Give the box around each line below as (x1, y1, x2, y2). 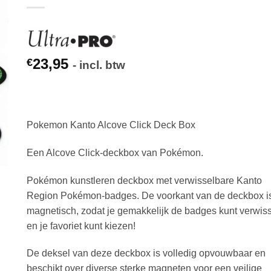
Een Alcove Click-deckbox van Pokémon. (27, 147, 203, 158)
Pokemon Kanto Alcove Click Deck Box (27, 120, 195, 130)
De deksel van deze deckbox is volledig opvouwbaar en (27, 248, 266, 259)
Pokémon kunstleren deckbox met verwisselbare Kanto (27, 175, 262, 186)
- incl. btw (73, 59, 125, 71)
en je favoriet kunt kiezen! (27, 220, 135, 231)
